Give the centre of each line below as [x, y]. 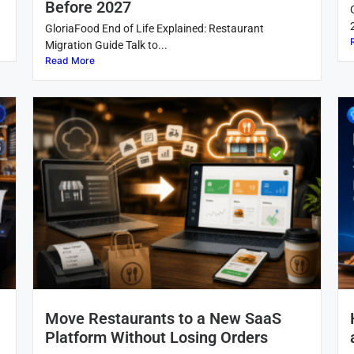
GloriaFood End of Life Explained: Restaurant [154, 28]
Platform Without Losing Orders [156, 338]
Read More [70, 60]
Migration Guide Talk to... [106, 45]
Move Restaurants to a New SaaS [163, 319]
